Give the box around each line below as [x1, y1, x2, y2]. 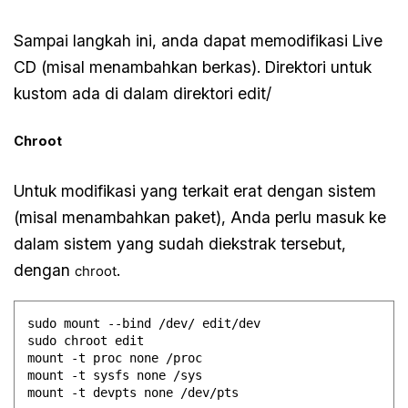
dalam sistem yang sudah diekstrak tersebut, [14, 233, 347, 253]
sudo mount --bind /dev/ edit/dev [27, 315, 261, 331]
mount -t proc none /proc [27, 350, 203, 365]
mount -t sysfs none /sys [27, 367, 203, 382]
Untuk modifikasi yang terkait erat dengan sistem [14, 180, 377, 200]
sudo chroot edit [27, 332, 145, 348]
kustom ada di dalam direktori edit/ [14, 84, 272, 104]
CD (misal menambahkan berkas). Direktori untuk [14, 57, 372, 77]
